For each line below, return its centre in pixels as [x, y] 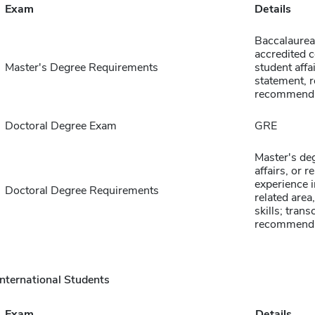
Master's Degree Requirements [81, 67]
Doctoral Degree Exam [60, 126]
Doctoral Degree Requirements [82, 191]
